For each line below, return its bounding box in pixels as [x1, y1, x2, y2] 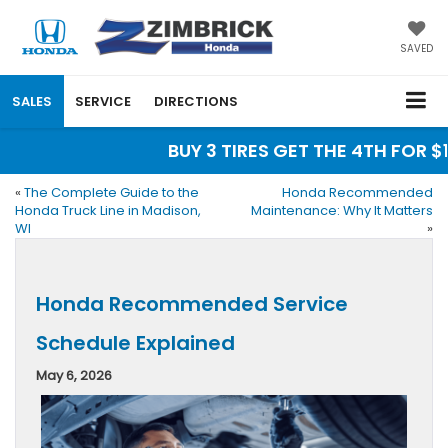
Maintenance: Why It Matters [251, 200, 433, 220]
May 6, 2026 [36, 365, 112, 385]
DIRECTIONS [154, 91, 238, 111]
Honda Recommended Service [36, 289, 348, 318]
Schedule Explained [36, 328, 235, 357]
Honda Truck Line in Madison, [15, 200, 201, 220]
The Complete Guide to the [24, 182, 199, 202]
